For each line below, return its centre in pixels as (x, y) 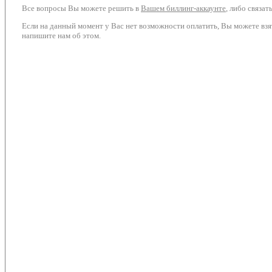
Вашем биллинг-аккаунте (183, 8)
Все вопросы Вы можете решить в (81, 8)
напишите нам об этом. (61, 35)
